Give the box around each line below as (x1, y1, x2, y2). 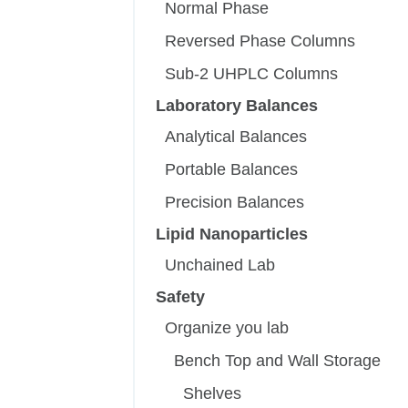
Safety (156, 288, 206, 307)
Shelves (183, 384, 242, 403)
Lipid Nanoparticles (156, 225, 309, 244)
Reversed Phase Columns (165, 32, 356, 51)
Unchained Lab (165, 256, 276, 275)
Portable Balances (165, 160, 299, 179)
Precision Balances (165, 193, 305, 212)
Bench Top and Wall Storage (174, 352, 382, 371)
